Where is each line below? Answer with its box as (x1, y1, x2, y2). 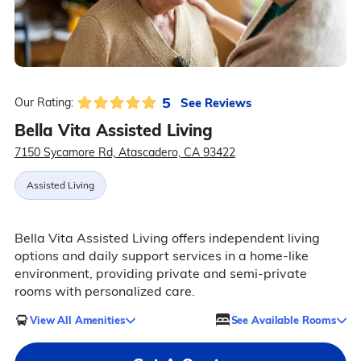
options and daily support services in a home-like (14, 247, 309, 264)
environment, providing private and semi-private (14, 265, 307, 282)
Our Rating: (14, 95, 73, 110)
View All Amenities (29, 313, 125, 326)
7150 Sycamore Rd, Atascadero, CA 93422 (14, 145, 235, 160)
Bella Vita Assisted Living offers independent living (14, 230, 320, 247)
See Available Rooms (230, 313, 337, 326)
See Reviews (180, 94, 251, 110)
